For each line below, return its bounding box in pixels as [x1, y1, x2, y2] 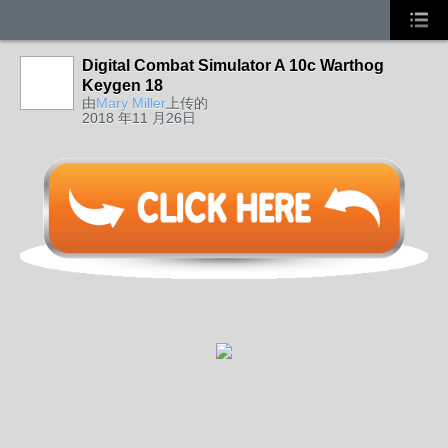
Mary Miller [96, 95, 166, 111]
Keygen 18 [82, 77, 163, 94]
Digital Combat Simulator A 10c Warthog [82, 57, 384, 74]
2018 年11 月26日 [82, 110, 196, 126]
